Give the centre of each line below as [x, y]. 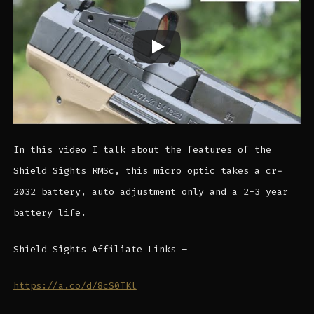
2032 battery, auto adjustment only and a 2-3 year [150, 191]
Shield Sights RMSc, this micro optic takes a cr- [148, 170]
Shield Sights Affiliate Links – [100, 249]
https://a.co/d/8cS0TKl [75, 285]
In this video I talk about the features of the [142, 149]
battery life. [49, 212]
